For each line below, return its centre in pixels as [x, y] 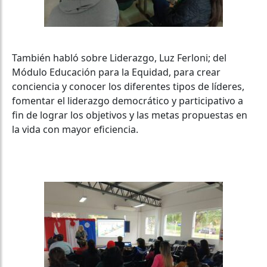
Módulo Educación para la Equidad [90, 72]
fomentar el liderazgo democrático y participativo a [128, 100]
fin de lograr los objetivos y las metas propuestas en [130, 115]
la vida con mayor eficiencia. [75, 129]
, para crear [195, 72]
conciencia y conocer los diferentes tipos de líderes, [128, 86]
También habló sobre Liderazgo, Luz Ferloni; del [119, 58]
